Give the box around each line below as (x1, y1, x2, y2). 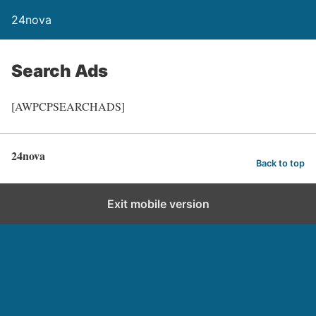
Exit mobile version (107, 197, 209, 211)
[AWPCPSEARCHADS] (11, 99, 125, 114)
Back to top (256, 157, 305, 169)
